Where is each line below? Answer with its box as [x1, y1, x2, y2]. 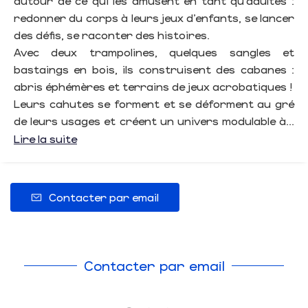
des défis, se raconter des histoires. [14, 28, 210, 42]
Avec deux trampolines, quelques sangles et [14, 45, 294, 59]
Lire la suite [14, 132, 77, 146]
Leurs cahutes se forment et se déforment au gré [14, 97, 294, 111]
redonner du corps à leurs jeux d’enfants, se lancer [14, 11, 294, 25]
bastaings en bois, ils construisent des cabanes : [14, 63, 294, 76]
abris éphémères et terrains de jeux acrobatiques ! [14, 80, 292, 93]
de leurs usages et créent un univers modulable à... [14, 114, 294, 128]
